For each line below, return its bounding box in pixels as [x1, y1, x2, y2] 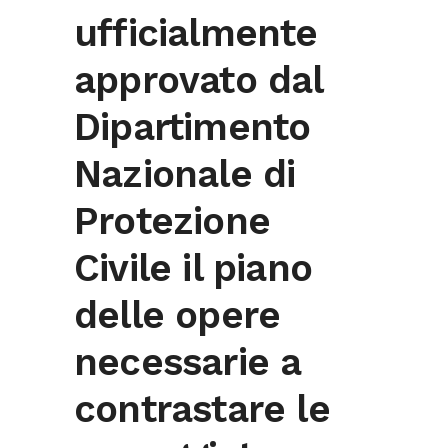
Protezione [74, 199, 270, 244]
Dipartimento [74, 105, 311, 150]
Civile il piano [74, 246, 312, 291]
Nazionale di [74, 152, 296, 197]
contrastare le [74, 387, 330, 432]
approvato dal [74, 58, 323, 103]
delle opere [74, 293, 281, 338]
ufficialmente [74, 11, 318, 56]
